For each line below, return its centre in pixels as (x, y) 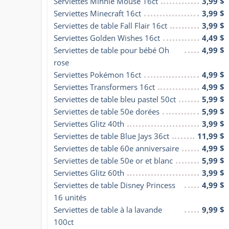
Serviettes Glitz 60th (89, 173)
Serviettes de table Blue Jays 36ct (111, 136)
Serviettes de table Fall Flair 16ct (110, 25)
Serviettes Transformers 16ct (104, 87)
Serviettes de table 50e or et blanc (113, 160)
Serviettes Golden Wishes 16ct (107, 38)
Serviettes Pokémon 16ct (97, 74)
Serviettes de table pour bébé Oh (111, 50)
